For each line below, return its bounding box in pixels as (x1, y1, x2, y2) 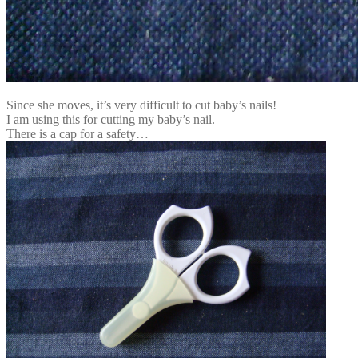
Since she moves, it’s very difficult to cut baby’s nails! (6, 97, 276, 112)
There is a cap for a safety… (6, 126, 149, 141)
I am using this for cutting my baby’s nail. (6, 112, 215, 126)
